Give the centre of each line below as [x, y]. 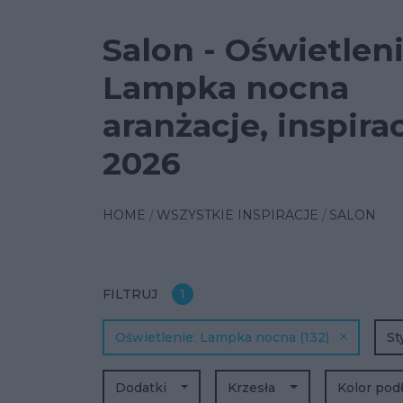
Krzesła [254, 388]
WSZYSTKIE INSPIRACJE [237, 215]
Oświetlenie [154, 337]
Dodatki [143, 388]
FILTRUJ [130, 294]
